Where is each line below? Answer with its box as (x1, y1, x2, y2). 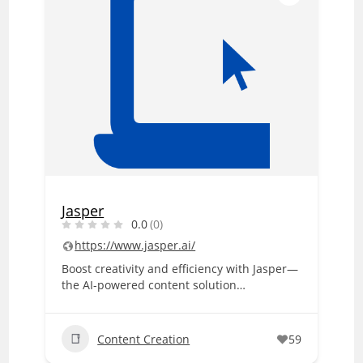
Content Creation (97, 331, 190, 347)
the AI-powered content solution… (62, 277, 246, 293)
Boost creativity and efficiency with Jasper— (62, 261, 299, 276)
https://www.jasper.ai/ (75, 237, 196, 253)
